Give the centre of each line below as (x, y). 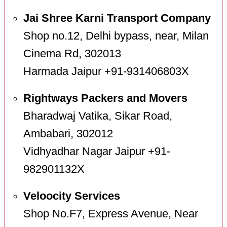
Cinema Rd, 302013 (72, 54)
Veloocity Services (71, 196)
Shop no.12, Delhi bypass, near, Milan (116, 36)
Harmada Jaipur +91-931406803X (106, 72)
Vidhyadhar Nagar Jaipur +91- (97, 152)
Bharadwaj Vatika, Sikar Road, (98, 116)
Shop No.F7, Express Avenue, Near (110, 214)
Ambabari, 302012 (68, 134)
